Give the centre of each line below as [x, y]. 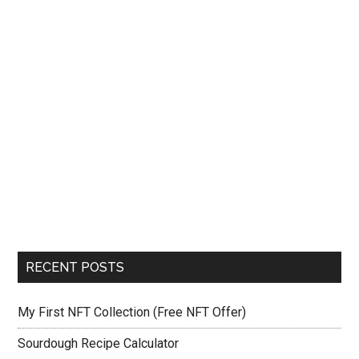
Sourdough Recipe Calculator [99, 343]
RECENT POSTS [75, 267]
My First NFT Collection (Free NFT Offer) [132, 312]
